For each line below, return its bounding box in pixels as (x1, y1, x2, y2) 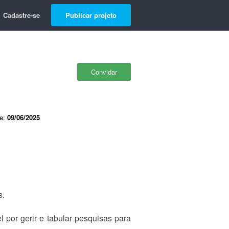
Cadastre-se (3, 10, 40, 20)
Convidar (91, 67, 117, 77)
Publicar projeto (65, 10, 117, 20)
